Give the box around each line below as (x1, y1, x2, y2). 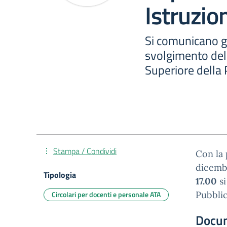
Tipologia (44, 169, 76, 181)
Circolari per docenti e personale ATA (52, 189, 161, 200)
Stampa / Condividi (53, 145, 117, 157)
